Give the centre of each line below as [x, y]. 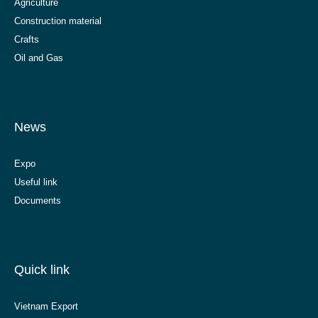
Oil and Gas [39, 58]
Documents [38, 201]
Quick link [42, 270]
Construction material [58, 21]
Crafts [27, 40]
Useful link [36, 182]
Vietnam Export [46, 307]
